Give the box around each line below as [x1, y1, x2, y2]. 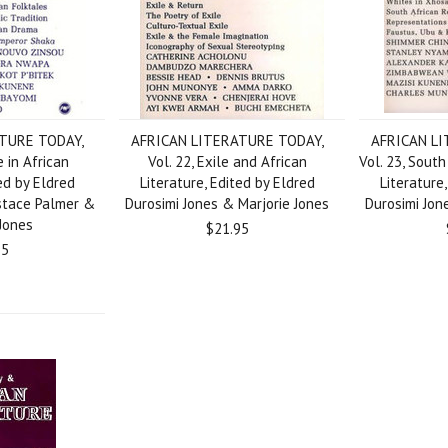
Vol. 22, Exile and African [147, 152, 307, 171]
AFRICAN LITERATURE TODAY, [130, 131, 324, 150]
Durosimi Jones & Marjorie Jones [125, 194, 330, 213]
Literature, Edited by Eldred [139, 173, 315, 192]
